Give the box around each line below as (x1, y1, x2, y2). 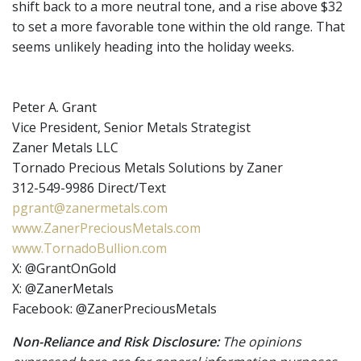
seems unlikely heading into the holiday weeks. (12, 38, 294, 56)
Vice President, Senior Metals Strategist (12, 118, 251, 136)
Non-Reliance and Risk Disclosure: (12, 333, 219, 351)
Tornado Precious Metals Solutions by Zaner (12, 159, 283, 176)
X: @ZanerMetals (12, 280, 114, 297)
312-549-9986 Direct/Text (12, 179, 166, 197)
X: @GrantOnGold (12, 259, 116, 277)
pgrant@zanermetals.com (12, 199, 168, 217)
